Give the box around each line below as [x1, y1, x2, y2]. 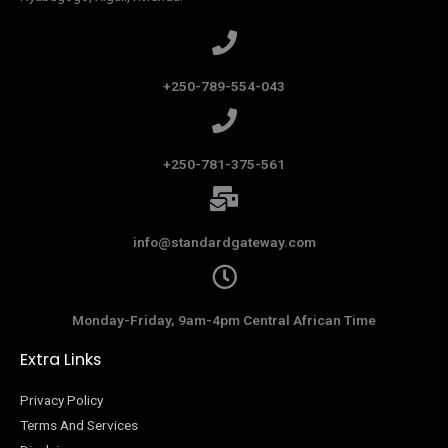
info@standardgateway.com [132, 234, 316, 251]
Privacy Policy [20, 392, 103, 409]
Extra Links [20, 348, 101, 372]
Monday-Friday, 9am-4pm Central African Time [72, 312, 376, 329]
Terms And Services [20, 417, 138, 434]
